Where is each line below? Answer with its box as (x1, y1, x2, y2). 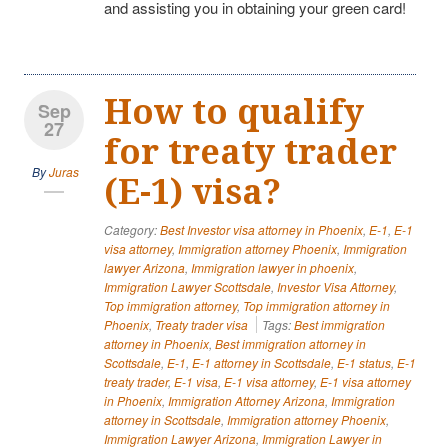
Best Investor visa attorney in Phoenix (160, 220, 363, 238)
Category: (104, 220, 160, 238)
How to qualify (104, 91, 364, 132)
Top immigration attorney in (243, 296, 390, 314)
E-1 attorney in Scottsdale (192, 353, 331, 371)
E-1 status (337, 353, 391, 371)
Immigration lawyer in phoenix (191, 258, 354, 276)
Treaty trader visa (155, 315, 248, 333)
